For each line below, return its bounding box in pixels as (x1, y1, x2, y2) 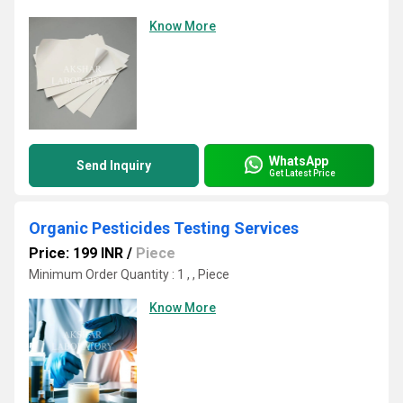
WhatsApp (269, 153, 328, 168)
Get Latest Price (269, 167, 336, 178)
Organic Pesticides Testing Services (29, 219, 299, 237)
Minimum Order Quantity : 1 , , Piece (29, 267, 229, 282)
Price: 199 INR (29, 245, 123, 262)
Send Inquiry (76, 158, 151, 173)
